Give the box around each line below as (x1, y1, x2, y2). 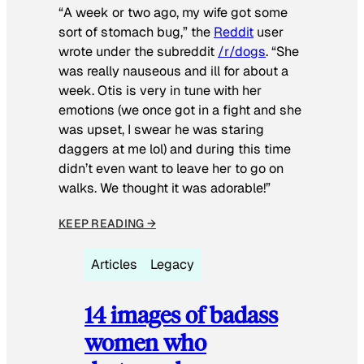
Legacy (150, 256, 194, 274)
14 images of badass (84, 299, 278, 330)
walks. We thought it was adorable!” (58, 180, 271, 197)
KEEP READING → (58, 216, 156, 232)
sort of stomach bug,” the (58, 24, 214, 41)
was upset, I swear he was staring (58, 121, 264, 139)
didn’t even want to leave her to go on (58, 160, 284, 178)
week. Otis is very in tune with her (58, 82, 262, 100)
